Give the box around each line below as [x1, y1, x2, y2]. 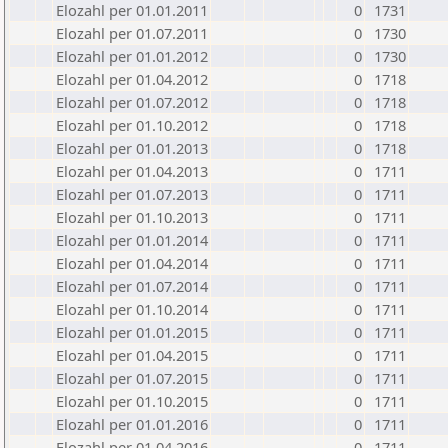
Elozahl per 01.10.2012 [56, 115, 208, 135]
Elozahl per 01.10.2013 [56, 207, 208, 227]
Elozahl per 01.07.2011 [56, 23, 208, 43]
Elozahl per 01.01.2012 [56, 46, 208, 66]
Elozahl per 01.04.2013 [56, 161, 208, 181]
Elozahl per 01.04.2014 [56, 253, 208, 273]
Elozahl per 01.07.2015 [56, 368, 208, 388]
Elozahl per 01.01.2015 [56, 322, 208, 342]
